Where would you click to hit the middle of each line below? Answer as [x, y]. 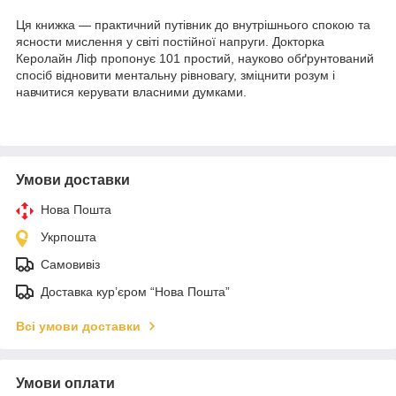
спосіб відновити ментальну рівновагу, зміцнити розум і [175, 75]
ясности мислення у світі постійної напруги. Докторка [170, 41]
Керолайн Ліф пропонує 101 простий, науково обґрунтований [195, 58]
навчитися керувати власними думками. [131, 91]
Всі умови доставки [78, 326]
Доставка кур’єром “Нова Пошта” [135, 291]
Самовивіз [70, 264]
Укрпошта [69, 236]
